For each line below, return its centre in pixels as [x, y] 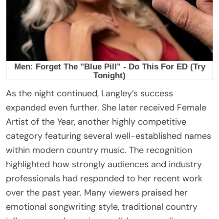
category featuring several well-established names [109, 136]
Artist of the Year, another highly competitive [96, 121]
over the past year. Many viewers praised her [97, 192]
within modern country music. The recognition [99, 150]
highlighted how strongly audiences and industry [104, 164]
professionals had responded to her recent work [104, 178]
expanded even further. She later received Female [106, 107]
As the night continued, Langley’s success [89, 93]
